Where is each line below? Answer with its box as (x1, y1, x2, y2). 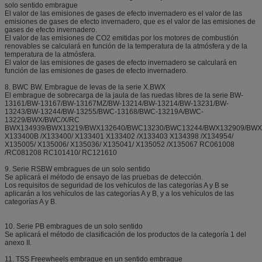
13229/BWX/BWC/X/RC (5, 116, 80, 125)
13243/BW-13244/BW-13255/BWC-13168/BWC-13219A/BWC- (5, 108, 204, 116)
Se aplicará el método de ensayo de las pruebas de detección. (5, 173, 203, 182)
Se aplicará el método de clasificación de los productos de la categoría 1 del (5, 230, 246, 239)
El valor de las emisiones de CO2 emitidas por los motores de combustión (5, 34, 239, 43)
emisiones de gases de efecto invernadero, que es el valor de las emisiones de (5, 18, 256, 26)
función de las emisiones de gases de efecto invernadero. (5, 67, 188, 75)
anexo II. (5, 239, 32, 247)
